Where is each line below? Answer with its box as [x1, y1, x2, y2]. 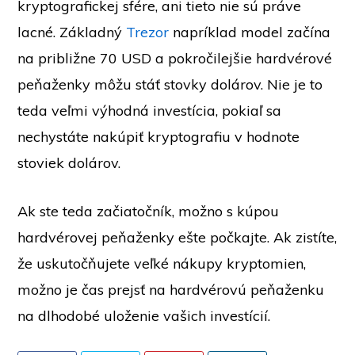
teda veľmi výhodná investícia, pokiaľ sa [17, 101, 282, 120]
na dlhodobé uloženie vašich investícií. [17, 307, 271, 326]
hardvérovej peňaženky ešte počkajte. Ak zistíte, [17, 228, 338, 247]
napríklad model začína [169, 23, 331, 42]
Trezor [126, 23, 170, 42]
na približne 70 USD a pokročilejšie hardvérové [17, 49, 333, 68]
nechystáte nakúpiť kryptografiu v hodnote [17, 128, 300, 147]
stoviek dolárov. [17, 154, 121, 173]
